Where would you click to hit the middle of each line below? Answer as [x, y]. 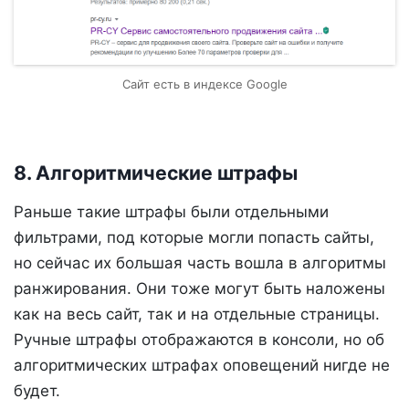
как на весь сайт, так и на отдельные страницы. [197, 315]
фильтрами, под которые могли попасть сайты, [194, 238]
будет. [37, 391]
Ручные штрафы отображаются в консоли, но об [199, 340]
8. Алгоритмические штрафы [156, 172]
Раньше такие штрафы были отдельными [171, 212]
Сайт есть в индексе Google [204, 84]
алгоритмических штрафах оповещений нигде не [202, 366]
